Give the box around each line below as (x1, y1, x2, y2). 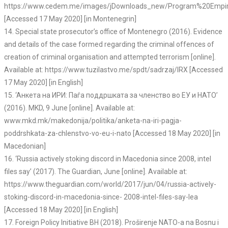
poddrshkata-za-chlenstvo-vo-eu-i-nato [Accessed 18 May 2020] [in (4, 129, 220, 138)
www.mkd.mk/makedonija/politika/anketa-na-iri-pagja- (4, 117, 182, 125)
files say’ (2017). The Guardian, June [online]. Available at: (4, 167, 187, 176)
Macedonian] (4, 142, 46, 151)
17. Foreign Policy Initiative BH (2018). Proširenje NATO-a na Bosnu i (4, 218, 219, 227)
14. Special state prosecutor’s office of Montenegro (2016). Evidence (4, 27, 222, 36)
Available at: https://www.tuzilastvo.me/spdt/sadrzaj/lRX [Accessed (4, 66, 223, 74)
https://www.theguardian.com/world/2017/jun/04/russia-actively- (4, 180, 216, 189)
